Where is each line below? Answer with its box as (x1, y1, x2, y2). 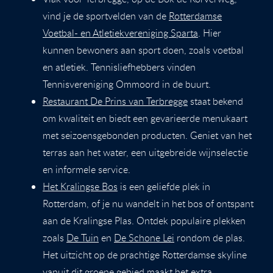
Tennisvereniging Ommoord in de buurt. (43, 77, 211, 91)
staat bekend (188, 94, 243, 108)
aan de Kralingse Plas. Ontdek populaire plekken (43, 213, 246, 227)
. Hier (198, 26, 221, 40)
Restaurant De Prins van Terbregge (43, 94, 188, 108)
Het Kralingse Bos (43, 179, 118, 193)
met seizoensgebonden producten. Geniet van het (43, 128, 252, 142)
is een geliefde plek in (118, 179, 210, 193)
